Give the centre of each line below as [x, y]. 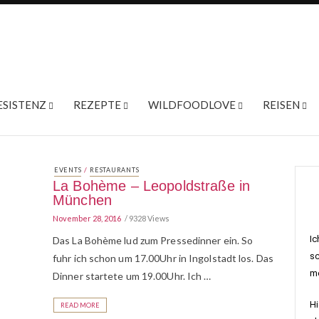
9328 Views [149, 218]
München [83, 200]
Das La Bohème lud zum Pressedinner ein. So [153, 240]
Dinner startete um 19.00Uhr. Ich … [132, 276]
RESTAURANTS [115, 170]
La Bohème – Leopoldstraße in [152, 186]
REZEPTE [97, 105]
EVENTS [68, 170]
